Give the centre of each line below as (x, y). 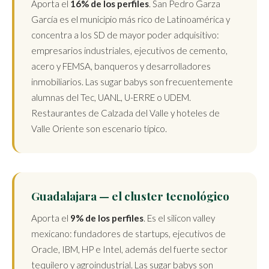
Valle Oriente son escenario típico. (99, 128)
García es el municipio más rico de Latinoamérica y (131, 19)
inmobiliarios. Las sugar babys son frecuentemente (132, 82)
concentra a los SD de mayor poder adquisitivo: (125, 35)
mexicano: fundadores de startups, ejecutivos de (128, 234)
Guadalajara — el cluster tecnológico (130, 196)
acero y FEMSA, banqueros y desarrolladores (121, 66)
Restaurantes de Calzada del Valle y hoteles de (125, 113)
